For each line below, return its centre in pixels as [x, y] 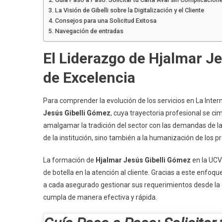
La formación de [69, 160]
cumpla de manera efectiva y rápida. [100, 197]
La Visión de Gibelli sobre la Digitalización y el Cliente [129, 10]
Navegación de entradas [89, 31]
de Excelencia [89, 78]
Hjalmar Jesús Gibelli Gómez [143, 160]
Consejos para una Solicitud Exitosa [106, 21]
